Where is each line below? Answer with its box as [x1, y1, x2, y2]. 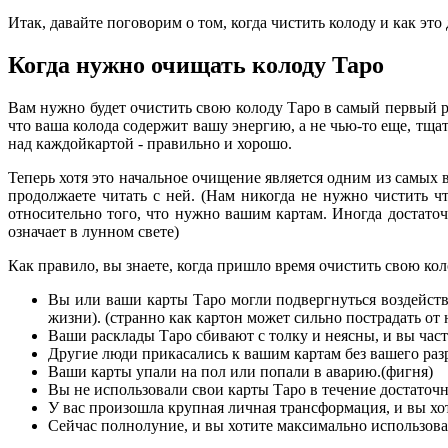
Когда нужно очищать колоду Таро [8, 51, 384, 78]
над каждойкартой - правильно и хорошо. [8, 134, 292, 152]
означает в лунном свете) [8, 222, 179, 240]
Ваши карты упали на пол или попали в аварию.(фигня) [48, 362, 433, 380]
